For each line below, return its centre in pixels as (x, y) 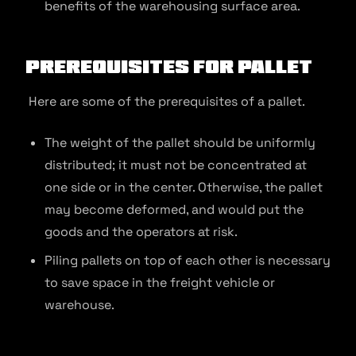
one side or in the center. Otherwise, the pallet (184, 187)
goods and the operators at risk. (141, 232)
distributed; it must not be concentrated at (176, 165)
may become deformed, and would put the (174, 209)
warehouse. (79, 305)
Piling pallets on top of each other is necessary (188, 260)
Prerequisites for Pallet (169, 66)
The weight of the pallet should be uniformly (180, 143)
